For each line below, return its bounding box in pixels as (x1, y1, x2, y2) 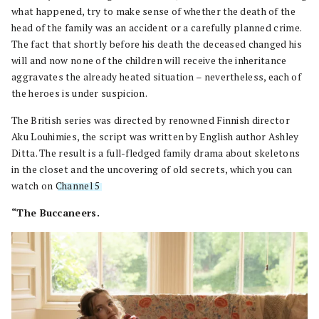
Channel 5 (55, 179, 100, 192)
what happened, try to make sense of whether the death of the (11, 4, 296, 18)
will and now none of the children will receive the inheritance (11, 53, 287, 67)
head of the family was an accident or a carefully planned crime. (11, 21, 302, 34)
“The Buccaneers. (11, 206, 100, 219)
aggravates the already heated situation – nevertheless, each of (11, 70, 301, 83)
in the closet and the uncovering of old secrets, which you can (11, 162, 293, 176)
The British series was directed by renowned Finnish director (11, 113, 290, 127)
